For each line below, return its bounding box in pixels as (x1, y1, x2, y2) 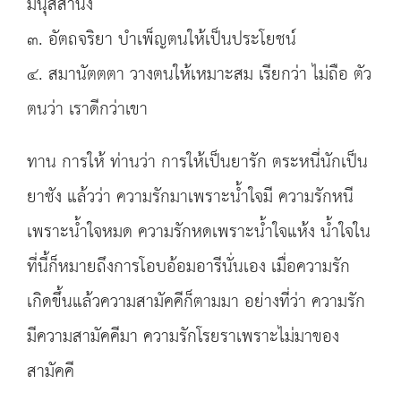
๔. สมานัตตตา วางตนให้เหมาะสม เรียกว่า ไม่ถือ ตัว (27, 58, 371, 91)
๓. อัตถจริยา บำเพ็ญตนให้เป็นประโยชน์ (27, 23, 296, 56)
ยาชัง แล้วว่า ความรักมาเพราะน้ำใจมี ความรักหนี (27, 181, 354, 214)
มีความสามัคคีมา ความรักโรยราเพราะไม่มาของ (27, 320, 339, 354)
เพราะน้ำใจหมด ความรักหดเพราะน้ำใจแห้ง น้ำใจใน (27, 216, 371, 249)
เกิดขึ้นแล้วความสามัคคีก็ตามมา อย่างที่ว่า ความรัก (27, 286, 365, 319)
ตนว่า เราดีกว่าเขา (27, 93, 148, 126)
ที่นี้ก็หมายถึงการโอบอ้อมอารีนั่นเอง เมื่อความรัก (27, 251, 350, 284)
